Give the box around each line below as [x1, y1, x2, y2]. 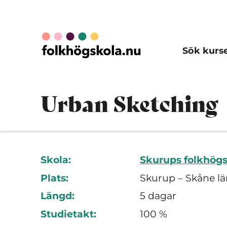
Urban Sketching [41, 90, 218, 118]
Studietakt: [41, 208, 96, 220]
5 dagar [140, 190, 176, 202]
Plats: [41, 172, 68, 184]
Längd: [41, 190, 74, 202]
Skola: [41, 154, 71, 166]
